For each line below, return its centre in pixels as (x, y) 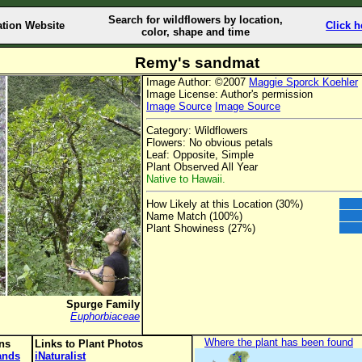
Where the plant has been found (279, 342)
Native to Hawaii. (186, 179)
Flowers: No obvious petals (210, 143)
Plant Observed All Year (202, 167)
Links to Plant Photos (89, 344)
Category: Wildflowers (197, 131)
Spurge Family (103, 304)
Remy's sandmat (197, 63)
